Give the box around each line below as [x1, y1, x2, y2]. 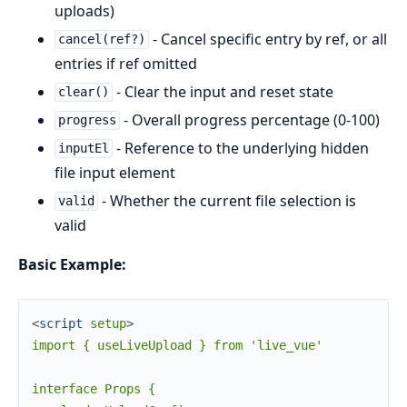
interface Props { [32, 381, 155, 396]
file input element [55, 162, 175, 183]
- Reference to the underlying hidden [112, 137, 369, 158]
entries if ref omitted [55, 53, 197, 74]
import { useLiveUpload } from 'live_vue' [32, 337, 323, 352]
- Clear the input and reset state [112, 81, 333, 102]
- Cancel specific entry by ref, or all [148, 28, 387, 49]
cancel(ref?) [57, 32, 145, 47]
